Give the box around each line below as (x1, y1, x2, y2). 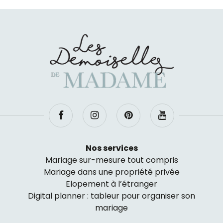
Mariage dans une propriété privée (43, 166, 180, 178)
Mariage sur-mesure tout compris (45, 154, 178, 166)
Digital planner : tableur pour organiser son (28, 190, 195, 202)
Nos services (85, 142, 138, 154)
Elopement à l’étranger (66, 178, 157, 190)
